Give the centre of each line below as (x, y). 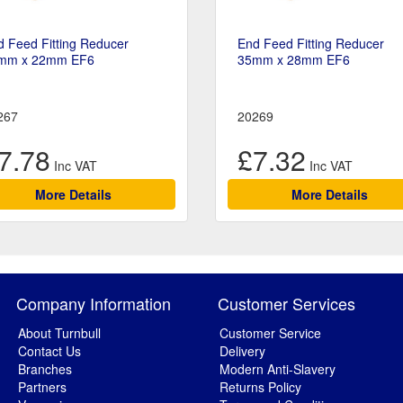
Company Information (94, 304)
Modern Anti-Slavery (278, 369)
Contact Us (49, 351)
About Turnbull (59, 333)
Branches (45, 369)
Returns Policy (260, 387)
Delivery (242, 351)
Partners (42, 387)
